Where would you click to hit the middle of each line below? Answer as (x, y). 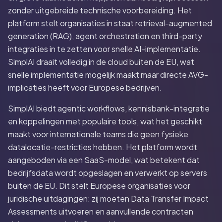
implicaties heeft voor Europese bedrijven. (85, 87)
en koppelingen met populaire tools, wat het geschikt (105, 121)
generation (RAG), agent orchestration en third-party (105, 36)
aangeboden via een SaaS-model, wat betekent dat (104, 160)
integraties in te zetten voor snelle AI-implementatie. (104, 49)
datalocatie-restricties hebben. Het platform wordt (103, 147)
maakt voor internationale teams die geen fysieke (98, 134)
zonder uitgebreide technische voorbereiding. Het (100, 10)
